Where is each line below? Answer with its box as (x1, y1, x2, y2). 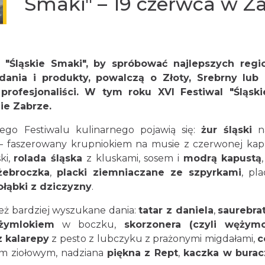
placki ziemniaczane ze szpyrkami (57, 167, 241, 178)
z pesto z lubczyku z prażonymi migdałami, (49, 233, 258, 244)
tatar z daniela (138, 205, 214, 216)
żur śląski (201, 124, 253, 135)
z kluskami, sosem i (82, 153, 183, 164)
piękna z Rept (106, 247, 179, 258)
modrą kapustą (183, 153, 262, 164)
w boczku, (54, 219, 124, 230)
